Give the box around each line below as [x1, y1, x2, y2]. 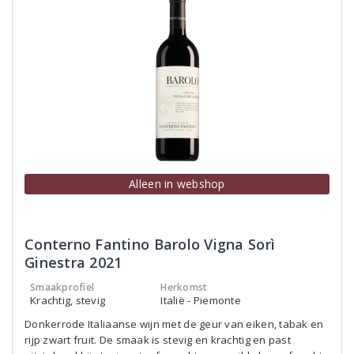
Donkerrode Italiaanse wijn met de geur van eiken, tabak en [24, 317, 324, 331]
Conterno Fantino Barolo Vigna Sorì [24, 235, 276, 254]
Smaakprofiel [30, 281, 95, 294]
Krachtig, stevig [30, 293, 106, 307]
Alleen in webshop [129, 176, 225, 191]
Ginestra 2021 [24, 253, 122, 272]
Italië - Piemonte [160, 293, 241, 307]
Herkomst [160, 281, 208, 294]
